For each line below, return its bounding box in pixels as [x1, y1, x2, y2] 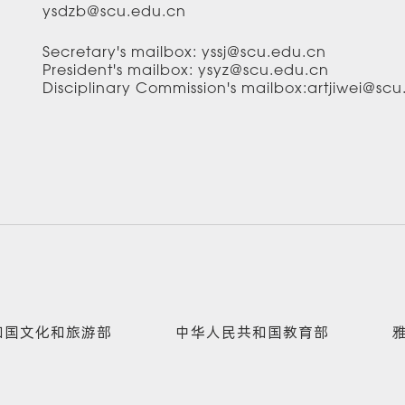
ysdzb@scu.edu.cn [42, 5, 186, 20]
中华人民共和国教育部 [175, 322, 329, 342]
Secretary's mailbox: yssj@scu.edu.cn [42, 46, 326, 61]
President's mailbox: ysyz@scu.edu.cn [42, 64, 329, 79]
